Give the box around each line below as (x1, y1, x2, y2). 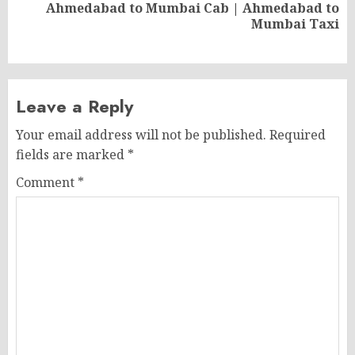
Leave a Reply (16, 93, 133, 119)
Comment (16, 173, 78, 191)
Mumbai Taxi (251, 14, 339, 32)
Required (269, 125, 326, 143)
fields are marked (16, 145, 128, 163)
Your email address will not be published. (16, 125, 266, 143)
